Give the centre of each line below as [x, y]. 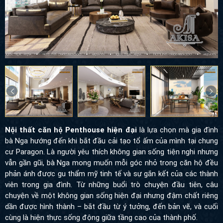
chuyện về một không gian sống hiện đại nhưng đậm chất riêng [111, 195]
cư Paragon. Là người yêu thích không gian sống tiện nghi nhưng [111, 152]
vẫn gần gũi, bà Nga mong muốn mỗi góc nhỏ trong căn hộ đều [111, 163]
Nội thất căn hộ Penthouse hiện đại [71, 130]
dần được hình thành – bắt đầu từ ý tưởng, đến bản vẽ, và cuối [111, 206]
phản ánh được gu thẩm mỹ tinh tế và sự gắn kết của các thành [111, 173]
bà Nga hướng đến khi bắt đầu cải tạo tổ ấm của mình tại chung [111, 141]
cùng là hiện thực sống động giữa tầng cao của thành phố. [101, 217]
